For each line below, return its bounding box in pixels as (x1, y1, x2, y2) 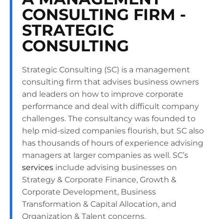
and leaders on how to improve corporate (22, 89, 183, 99)
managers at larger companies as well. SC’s (22, 151, 188, 160)
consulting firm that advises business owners (22, 77, 199, 87)
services (22, 163, 53, 172)
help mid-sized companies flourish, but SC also (22, 126, 204, 135)
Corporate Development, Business (22, 187, 156, 197)
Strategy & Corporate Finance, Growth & (22, 175, 176, 184)
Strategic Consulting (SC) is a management (22, 65, 190, 74)
